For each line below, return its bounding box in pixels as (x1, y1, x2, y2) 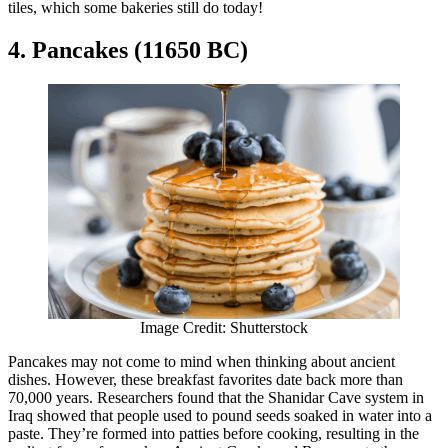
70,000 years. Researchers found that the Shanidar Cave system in (8, 388, 424, 406)
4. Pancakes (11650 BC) (8, 37, 248, 63)
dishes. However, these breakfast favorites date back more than (8, 370, 403, 388)
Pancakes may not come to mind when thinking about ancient (8, 352, 395, 370)
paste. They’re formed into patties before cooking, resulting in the (8, 424, 419, 442)
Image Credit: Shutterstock (140, 318, 308, 336)
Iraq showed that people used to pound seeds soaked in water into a (8, 406, 432, 424)
